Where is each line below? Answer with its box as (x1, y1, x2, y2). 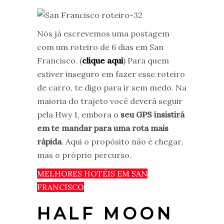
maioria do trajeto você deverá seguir (37, 95, 182, 106)
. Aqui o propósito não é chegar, (61, 136, 183, 146)
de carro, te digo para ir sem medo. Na (37, 82, 186, 92)
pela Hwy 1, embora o (37, 109, 120, 119)
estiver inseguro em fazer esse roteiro (37, 68, 185, 79)
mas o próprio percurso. (37, 149, 131, 160)
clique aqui (82, 55, 123, 65)
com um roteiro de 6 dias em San (37, 41, 163, 52)
